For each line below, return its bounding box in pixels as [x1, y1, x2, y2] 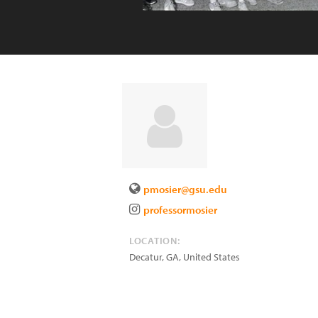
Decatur [129, 251, 162, 263]
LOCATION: [129, 234, 180, 247]
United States [183, 251, 240, 263]
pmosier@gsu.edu [143, 182, 227, 196]
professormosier [143, 203, 217, 216]
